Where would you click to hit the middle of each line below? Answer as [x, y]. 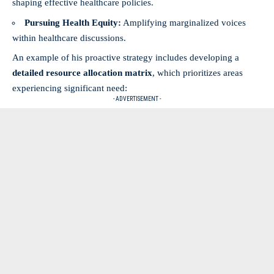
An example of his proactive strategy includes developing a [126, 58]
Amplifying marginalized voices [183, 22]
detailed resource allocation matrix [82, 73]
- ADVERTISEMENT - [137, 99]
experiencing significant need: [70, 88]
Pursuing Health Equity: [73, 22]
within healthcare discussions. [69, 38]
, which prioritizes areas [198, 73]
